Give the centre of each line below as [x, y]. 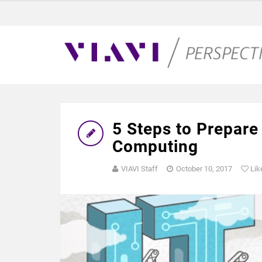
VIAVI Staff [139, 169]
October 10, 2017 [204, 169]
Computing [155, 146]
